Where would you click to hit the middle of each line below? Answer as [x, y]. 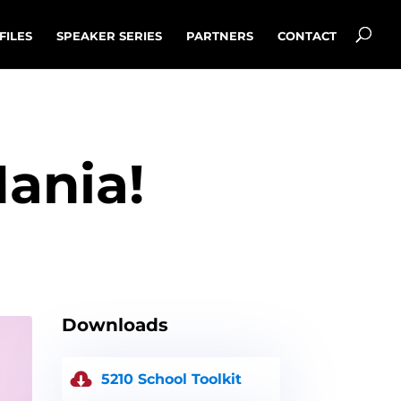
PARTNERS [220, 36]
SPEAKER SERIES [109, 36]
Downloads [117, 324]
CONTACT [307, 36]
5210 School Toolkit [171, 379]
